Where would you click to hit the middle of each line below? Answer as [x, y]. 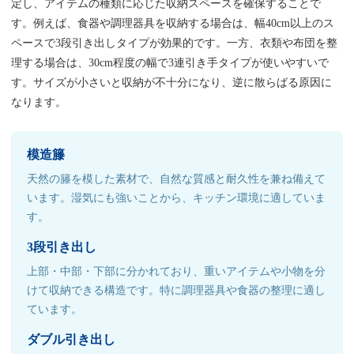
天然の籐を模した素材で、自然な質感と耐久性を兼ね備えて [177, 179]
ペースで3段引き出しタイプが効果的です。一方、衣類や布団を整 [175, 43]
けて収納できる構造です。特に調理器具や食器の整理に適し [177, 290]
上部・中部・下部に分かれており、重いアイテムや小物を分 [177, 271]
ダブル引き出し [72, 339]
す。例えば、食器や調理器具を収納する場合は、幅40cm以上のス [173, 23]
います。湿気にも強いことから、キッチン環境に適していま [177, 198]
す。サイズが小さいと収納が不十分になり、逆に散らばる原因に [172, 82]
